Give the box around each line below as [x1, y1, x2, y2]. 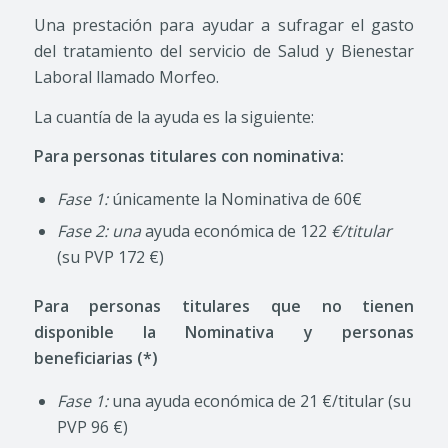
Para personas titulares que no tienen [33, 295, 415, 317]
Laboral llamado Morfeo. [33, 66, 219, 89]
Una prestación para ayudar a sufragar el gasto [33, 14, 415, 37]
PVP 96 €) [56, 415, 128, 438]
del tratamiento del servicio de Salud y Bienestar [33, 40, 415, 63]
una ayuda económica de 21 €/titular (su [111, 389, 411, 412]
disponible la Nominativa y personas [33, 321, 415, 343]
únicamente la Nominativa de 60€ [111, 188, 362, 210]
